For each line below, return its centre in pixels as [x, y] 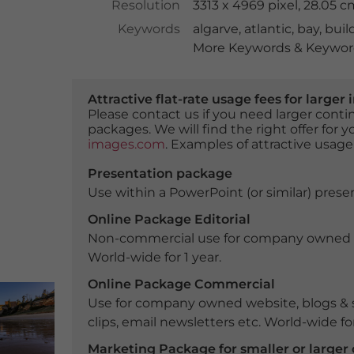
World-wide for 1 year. [154, 257]
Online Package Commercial [181, 284]
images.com [126, 144]
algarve [215, 29]
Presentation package [160, 173]
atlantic [267, 29]
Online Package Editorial [169, 219]
